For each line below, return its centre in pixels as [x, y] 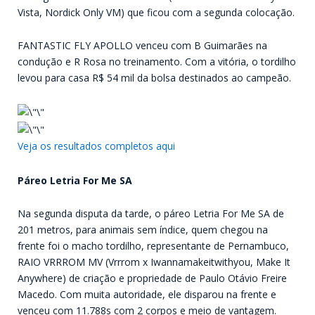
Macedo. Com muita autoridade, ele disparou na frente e [147, 295]
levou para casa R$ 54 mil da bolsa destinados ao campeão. [154, 78]
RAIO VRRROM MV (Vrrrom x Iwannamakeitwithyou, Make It [154, 262]
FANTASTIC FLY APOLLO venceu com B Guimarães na [142, 46]
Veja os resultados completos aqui [96, 146]
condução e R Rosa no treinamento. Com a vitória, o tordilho [157, 62]
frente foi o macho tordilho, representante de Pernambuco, [153, 246]
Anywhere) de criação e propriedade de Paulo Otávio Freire [152, 278]
